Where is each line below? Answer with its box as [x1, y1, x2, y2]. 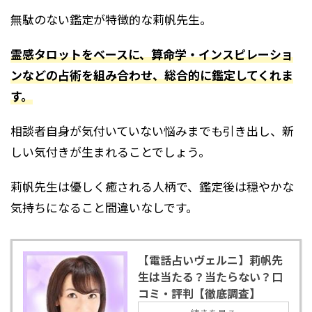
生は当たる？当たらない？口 [138, 267, 283, 285]
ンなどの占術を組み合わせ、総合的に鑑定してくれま [10, 65, 293, 84]
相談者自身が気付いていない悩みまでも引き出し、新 [10, 121, 294, 139]
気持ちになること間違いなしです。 [10, 198, 198, 216]
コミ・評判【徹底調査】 [138, 284, 260, 302]
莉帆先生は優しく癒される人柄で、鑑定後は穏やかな [10, 177, 294, 195]
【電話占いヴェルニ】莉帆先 [138, 251, 283, 268]
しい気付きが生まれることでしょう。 [10, 142, 210, 160]
